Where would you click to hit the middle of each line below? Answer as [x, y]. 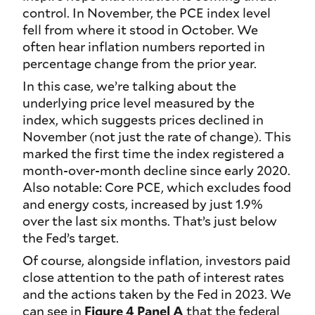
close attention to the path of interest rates [153, 277]
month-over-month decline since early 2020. [156, 171]
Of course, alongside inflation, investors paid [156, 261]
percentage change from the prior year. [140, 64]
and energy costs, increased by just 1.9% [143, 204]
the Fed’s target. [71, 238]
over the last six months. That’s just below [150, 221]
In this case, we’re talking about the [129, 86]
